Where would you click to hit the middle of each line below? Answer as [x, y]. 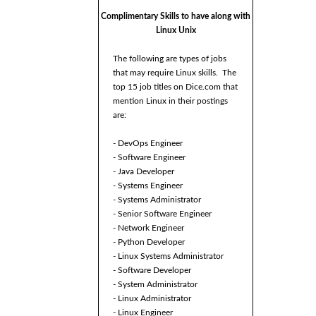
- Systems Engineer [148, 186]
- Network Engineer [148, 228]
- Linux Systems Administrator [168, 256]
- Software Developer [152, 271]
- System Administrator [155, 285]
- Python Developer [149, 242]
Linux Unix [176, 31]
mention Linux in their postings [170, 101]
